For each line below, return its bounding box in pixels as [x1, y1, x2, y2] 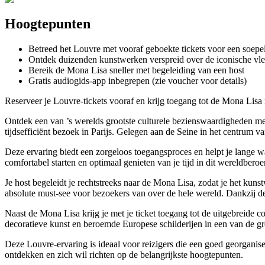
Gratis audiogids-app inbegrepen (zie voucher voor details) [28, 75, 247, 86]
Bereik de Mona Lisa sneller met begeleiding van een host [28, 64, 244, 75]
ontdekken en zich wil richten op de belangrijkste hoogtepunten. [5, 249, 243, 260]
